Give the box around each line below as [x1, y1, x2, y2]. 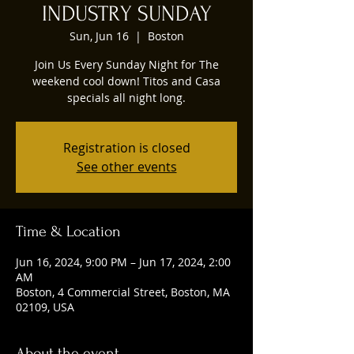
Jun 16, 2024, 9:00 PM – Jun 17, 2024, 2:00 [16, 254, 231, 269]
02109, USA [16, 299, 74, 314]
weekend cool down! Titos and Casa [32, 73, 220, 88]
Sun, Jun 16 [69, 28, 129, 43]
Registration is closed [62, 139, 190, 156]
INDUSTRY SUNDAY [41, 2, 212, 26]
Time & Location [16, 223, 121, 240]
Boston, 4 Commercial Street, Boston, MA [16, 284, 230, 299]
